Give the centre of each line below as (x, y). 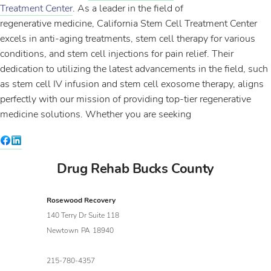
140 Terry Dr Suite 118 (83, 215)
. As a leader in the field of (128, 8)
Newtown (63, 230)
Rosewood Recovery (81, 200)
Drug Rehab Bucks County (135, 169)
